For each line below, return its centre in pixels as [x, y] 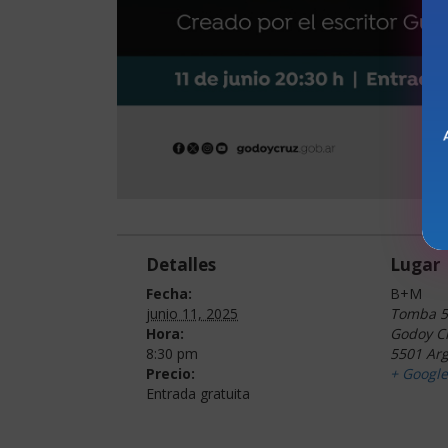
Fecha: [169, 293]
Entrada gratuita [198, 393]
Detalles [181, 264]
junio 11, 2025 [192, 313]
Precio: [171, 373]
